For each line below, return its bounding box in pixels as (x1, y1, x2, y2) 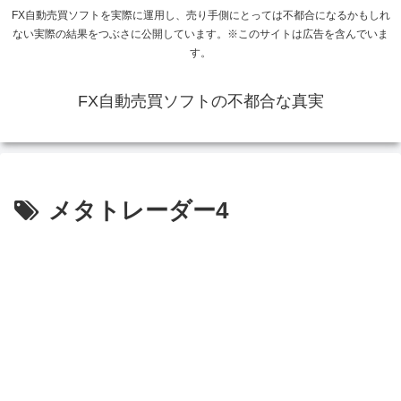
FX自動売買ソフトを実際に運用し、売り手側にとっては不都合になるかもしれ (11, 9, 390, 22)
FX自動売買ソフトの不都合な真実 (77, 92, 324, 111)
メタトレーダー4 (48, 197, 228, 225)
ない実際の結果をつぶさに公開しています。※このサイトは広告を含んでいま (13, 28, 388, 41)
